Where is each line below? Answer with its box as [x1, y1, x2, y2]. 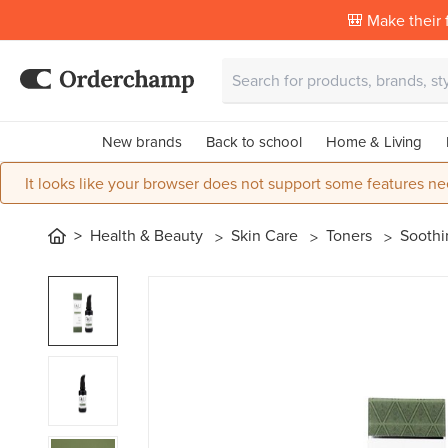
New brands [101, 131, 182, 152]
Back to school [205, 131, 302, 152]
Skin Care [231, 223, 302, 246]
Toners [326, 223, 376, 246]
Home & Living [325, 131, 422, 152]
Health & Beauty [90, 223, 207, 246]
